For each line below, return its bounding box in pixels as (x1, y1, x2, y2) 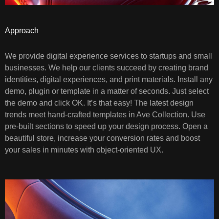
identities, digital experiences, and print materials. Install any (5, 75, 213, 84)
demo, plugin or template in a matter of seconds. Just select (5, 87, 209, 96)
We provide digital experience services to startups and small (5, 52, 212, 61)
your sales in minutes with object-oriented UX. (5, 146, 163, 154)
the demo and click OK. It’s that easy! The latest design (5, 99, 194, 108)
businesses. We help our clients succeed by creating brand (5, 64, 208, 72)
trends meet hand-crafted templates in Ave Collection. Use (5, 110, 205, 119)
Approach (5, 26, 39, 35)
